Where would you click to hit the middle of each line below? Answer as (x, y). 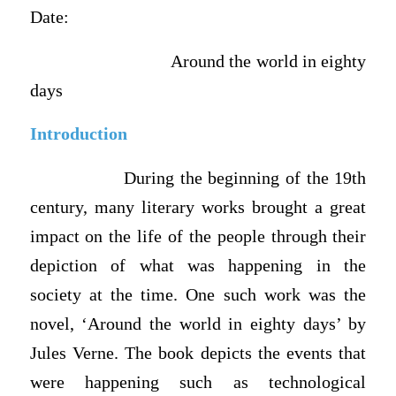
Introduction (78, 134)
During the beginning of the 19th (198, 178)
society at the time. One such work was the (198, 294)
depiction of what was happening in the (198, 265)
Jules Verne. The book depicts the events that (198, 353)
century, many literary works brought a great (198, 207)
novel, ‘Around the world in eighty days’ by (198, 324)
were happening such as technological (198, 382)
